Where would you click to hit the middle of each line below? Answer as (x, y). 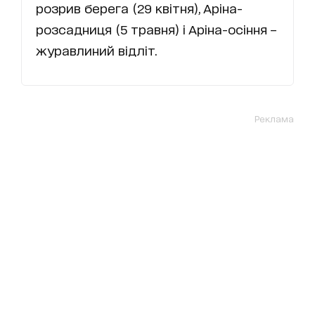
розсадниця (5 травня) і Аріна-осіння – (156, 28)
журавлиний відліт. (96, 50)
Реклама (274, 118)
